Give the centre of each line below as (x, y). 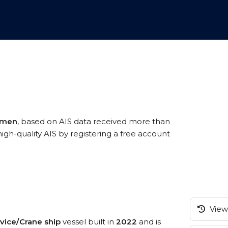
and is (149, 222)
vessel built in (88, 222)
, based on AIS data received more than (94, 121)
